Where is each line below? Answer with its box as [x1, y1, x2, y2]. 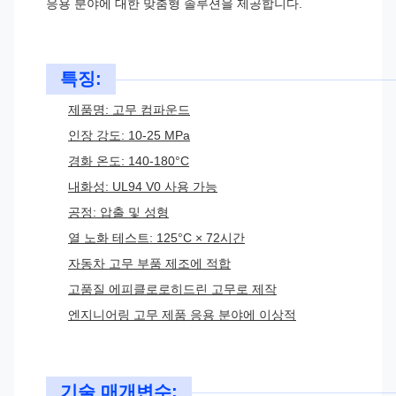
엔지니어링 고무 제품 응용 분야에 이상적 [68, 308, 296, 322]
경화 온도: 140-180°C [68, 154, 189, 168]
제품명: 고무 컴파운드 [68, 103, 190, 117]
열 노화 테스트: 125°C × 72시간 [68, 231, 245, 245]
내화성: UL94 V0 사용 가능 [68, 179, 217, 194]
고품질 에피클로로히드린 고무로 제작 [68, 282, 277, 296]
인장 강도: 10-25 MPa [68, 128, 190, 142]
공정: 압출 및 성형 [68, 205, 169, 219]
